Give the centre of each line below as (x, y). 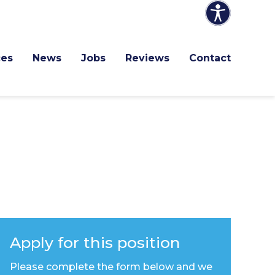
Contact (210, 58)
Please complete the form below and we (111, 266)
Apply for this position (95, 243)
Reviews (147, 58)
